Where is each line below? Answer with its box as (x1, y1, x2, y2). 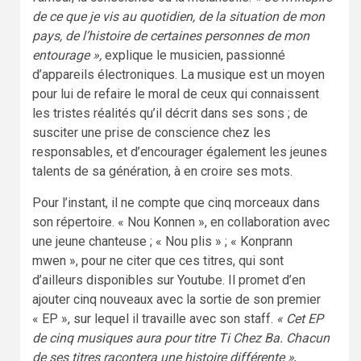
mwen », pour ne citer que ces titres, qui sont (32, 252, 284, 268)
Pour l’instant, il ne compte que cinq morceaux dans (32, 194, 320, 210)
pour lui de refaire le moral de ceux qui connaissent (32, 85, 319, 102)
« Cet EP (276, 310, 323, 326)
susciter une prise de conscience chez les (32, 124, 271, 140)
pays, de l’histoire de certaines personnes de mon (32, 27, 309, 44)
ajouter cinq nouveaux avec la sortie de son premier (32, 291, 321, 307)
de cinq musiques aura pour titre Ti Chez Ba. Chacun (32, 330, 330, 346)
